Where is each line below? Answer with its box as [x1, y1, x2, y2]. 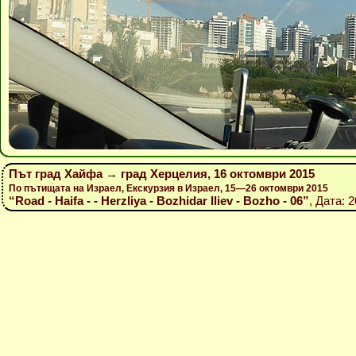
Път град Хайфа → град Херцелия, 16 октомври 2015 [8, 167, 315, 180]
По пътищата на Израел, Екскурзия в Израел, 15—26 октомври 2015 [8, 183, 328, 194]
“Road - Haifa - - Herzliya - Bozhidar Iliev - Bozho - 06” [8, 194, 309, 207]
